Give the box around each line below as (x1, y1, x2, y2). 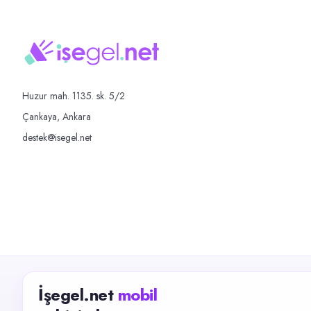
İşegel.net (38, 283, 114, 307)
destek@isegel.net (22, 131, 92, 144)
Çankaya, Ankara (22, 110, 91, 124)
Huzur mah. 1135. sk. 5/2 (22, 89, 125, 103)
